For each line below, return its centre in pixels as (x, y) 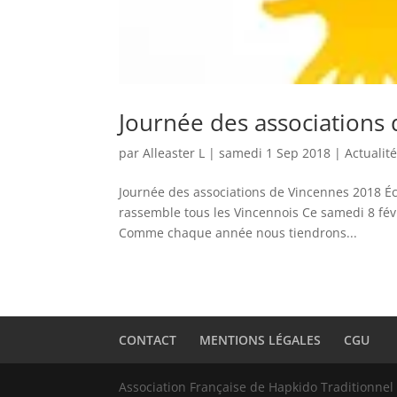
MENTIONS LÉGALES (261, 339)
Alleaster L (174, 152)
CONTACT (148, 339)
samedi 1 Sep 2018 (275, 152)
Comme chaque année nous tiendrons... (238, 232)
